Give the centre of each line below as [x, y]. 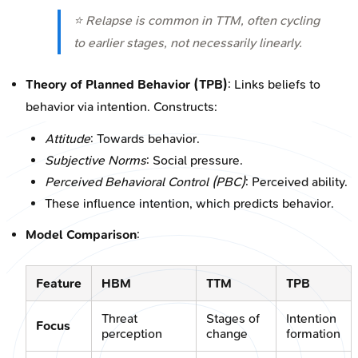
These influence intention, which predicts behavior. [189, 203]
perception [132, 333]
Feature [59, 283]
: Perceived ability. [296, 181]
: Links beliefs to [274, 84]
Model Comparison [81, 234]
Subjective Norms [95, 160]
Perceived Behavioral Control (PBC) [145, 181]
